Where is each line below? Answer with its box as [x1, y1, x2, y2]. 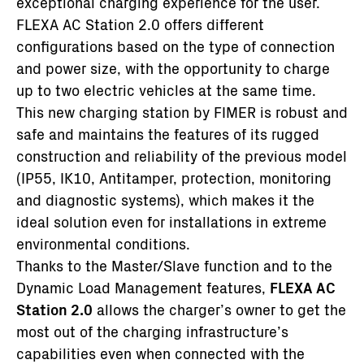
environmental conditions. [16, 233, 194, 253]
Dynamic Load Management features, [16, 277, 270, 297]
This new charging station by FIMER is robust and [16, 102, 348, 122]
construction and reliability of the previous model [16, 145, 347, 166]
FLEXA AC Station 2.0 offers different [16, 14, 264, 34]
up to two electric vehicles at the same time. [16, 80, 316, 100]
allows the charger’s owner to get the [93, 299, 346, 319]
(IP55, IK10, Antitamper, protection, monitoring [16, 167, 331, 188]
